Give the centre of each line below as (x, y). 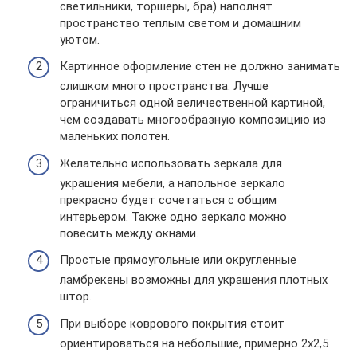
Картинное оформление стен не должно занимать (200, 66)
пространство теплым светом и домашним (180, 23)
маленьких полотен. (115, 136)
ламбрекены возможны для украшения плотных (194, 280)
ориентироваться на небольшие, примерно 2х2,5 (194, 343)
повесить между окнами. (129, 233)
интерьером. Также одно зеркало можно (173, 216)
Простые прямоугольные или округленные (178, 260)
